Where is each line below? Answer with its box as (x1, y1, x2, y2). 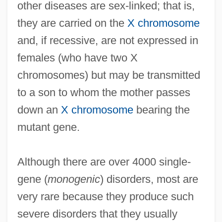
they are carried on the (17, 16, 127, 29)
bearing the (133, 103, 190, 116)
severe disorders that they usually (17, 207, 177, 220)
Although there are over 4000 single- (17, 155, 191, 168)
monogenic (47, 172, 100, 185)
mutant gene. (17, 120, 80, 133)
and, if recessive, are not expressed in (17, 34, 198, 47)
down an (17, 103, 61, 116)
